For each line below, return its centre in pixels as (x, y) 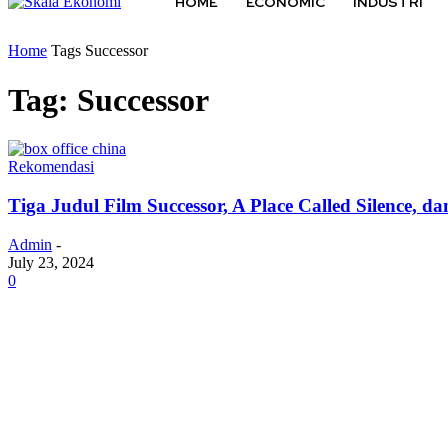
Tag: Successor (108, 99)
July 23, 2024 (51, 262)
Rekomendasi (51, 167)
